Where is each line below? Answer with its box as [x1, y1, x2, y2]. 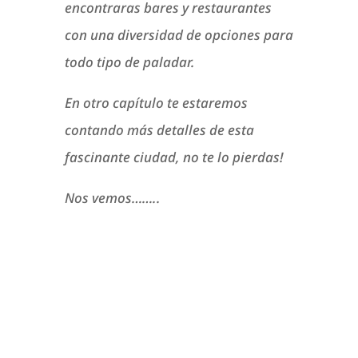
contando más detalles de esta [64, 121, 254, 140]
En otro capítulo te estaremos [64, 93, 248, 113]
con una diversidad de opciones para [64, 26, 293, 45]
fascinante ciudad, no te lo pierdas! [64, 148, 284, 167]
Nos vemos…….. [64, 189, 161, 208]
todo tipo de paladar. [64, 53, 195, 72]
